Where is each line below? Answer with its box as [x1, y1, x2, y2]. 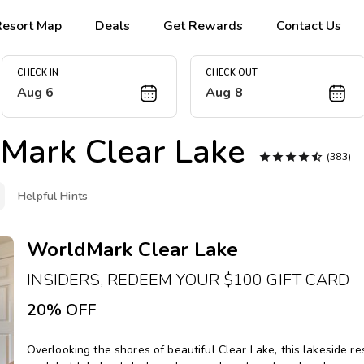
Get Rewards [163, 16, 244, 35]
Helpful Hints [18, 188, 89, 204]
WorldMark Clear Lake [26, 236, 238, 262]
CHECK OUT [206, 67, 258, 80]
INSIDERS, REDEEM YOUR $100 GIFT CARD [26, 269, 350, 291]
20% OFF [26, 299, 97, 321]
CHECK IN [16, 67, 58, 80]
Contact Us [276, 16, 342, 35]
